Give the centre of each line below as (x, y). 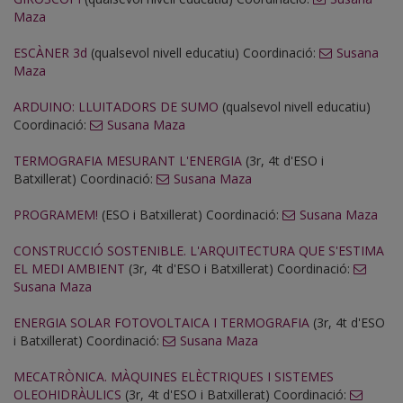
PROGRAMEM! (56, 215)
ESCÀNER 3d (50, 53)
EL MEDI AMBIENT (69, 269)
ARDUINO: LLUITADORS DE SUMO (116, 107)
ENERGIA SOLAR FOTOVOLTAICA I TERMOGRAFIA (161, 323)
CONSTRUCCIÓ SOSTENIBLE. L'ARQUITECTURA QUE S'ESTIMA (199, 251)
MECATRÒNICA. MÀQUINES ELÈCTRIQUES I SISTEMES (174, 377)
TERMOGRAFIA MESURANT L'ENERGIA (128, 161)
